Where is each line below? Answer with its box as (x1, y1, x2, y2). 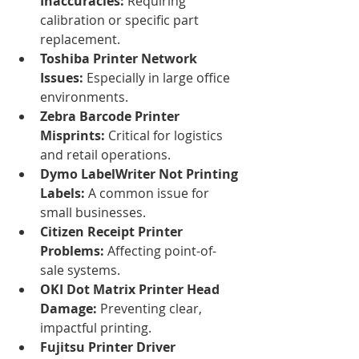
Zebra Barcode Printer (40, 107, 183, 125)
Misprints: (40, 126, 105, 144)
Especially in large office (83, 68, 233, 87)
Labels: (40, 184, 85, 202)
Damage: (40, 299, 97, 317)
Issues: (40, 68, 83, 87)
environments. (40, 87, 128, 106)
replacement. (40, 30, 120, 48)
